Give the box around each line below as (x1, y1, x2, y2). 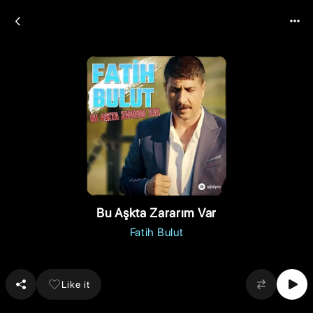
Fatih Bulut (129, 226, 184, 239)
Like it (61, 278, 90, 290)
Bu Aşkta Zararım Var (96, 205, 217, 220)
